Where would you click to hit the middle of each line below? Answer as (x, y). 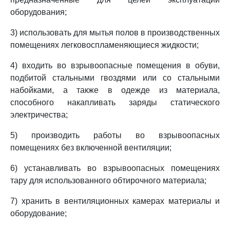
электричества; (39, 115)
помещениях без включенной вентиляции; (91, 148)
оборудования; (39, 12)
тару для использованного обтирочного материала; (108, 180)
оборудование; (39, 213)
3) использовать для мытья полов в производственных (115, 33)
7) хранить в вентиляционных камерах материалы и (115, 201)
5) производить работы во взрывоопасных (115, 135)
